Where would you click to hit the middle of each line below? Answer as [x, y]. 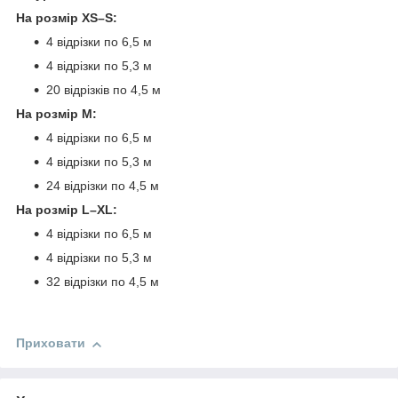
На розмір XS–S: [67, 18]
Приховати [51, 343]
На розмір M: [56, 114]
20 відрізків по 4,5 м [103, 90]
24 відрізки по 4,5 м [103, 186]
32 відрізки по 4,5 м [103, 282]
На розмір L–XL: [67, 210]
